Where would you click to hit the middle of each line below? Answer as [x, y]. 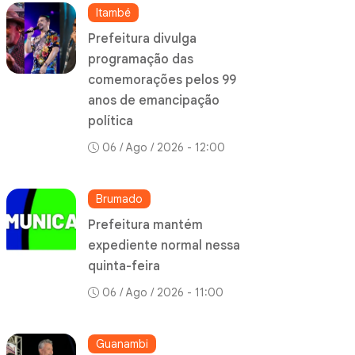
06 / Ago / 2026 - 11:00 [163, 293]
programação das [141, 60]
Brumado [120, 199]
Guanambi [122, 344]
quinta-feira [124, 267]
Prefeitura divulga [143, 39]
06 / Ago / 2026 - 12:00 [164, 148]
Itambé [114, 13]
